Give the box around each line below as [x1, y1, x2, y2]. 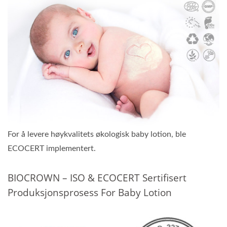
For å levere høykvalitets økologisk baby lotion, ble [8, 130, 186, 139]
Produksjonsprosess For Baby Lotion [8, 186, 172, 200]
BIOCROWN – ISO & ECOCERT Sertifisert [8, 171, 186, 185]
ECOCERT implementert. [8, 144, 96, 153]
